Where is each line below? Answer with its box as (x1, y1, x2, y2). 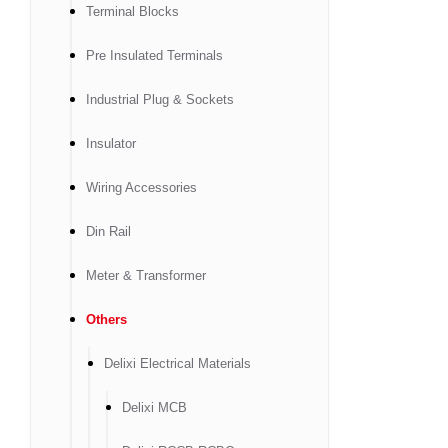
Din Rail (86, 224, 131, 239)
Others (86, 312, 127, 327)
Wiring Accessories (86, 180, 197, 195)
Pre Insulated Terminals (86, 48, 223, 63)
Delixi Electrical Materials (104, 356, 251, 371)
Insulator (86, 136, 136, 151)
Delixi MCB (122, 400, 187, 415)
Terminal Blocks (86, 4, 179, 19)
